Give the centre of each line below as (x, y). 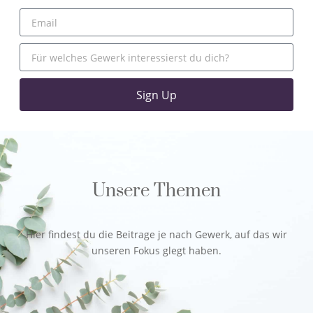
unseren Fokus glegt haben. (156, 251)
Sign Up (156, 95)
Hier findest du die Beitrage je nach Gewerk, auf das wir (156, 235)
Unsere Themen (156, 191)
